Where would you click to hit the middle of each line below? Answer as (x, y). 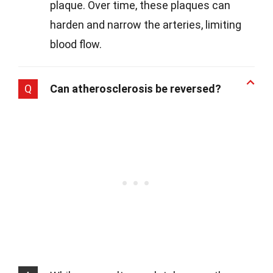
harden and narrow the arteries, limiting (146, 25)
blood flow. (76, 44)
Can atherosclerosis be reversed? (136, 89)
